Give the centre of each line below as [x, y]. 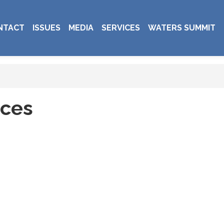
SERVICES [121, 28]
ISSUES [47, 28]
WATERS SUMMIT [182, 28]
